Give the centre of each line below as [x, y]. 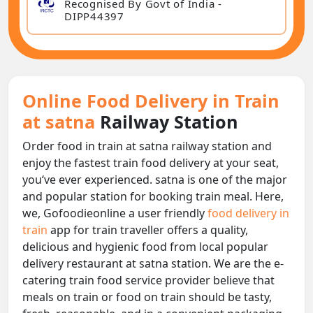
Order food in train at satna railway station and [147, 146]
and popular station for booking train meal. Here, [153, 197]
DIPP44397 [94, 16]
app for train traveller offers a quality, [149, 230]
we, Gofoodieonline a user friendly [115, 213]
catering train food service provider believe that [148, 281]
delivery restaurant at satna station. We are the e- [153, 264]
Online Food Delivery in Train [151, 101]
